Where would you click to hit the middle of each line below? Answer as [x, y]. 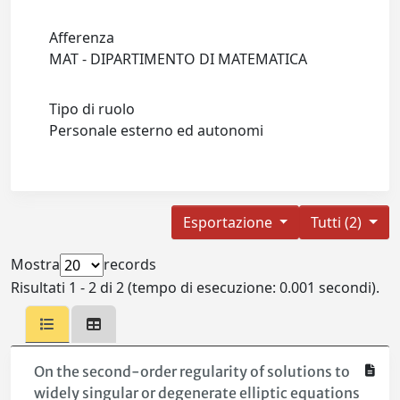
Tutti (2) [338, 223]
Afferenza [82, 38]
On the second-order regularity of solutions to [192, 372]
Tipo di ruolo [92, 109]
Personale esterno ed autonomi [160, 131]
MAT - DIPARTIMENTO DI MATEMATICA [182, 59]
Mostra [35, 265]
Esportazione [229, 223]
